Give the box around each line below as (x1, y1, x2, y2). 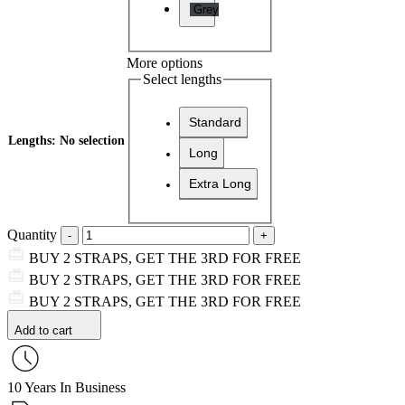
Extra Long (189, 176, 251, 192)
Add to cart (14, 323, 72, 337)
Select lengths (143, 71, 221, 87)
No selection (60, 133, 125, 147)
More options (127, 54, 202, 71)
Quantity (7, 226, 57, 242)
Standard (189, 115, 241, 130)
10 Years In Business (7, 379, 126, 395)
